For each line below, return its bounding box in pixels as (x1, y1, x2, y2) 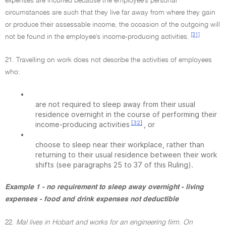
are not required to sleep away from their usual (35, 100, 195, 108)
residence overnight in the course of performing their (35, 110, 217, 119)
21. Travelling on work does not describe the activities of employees (5, 56, 212, 64)
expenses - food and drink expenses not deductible (5, 196, 179, 203)
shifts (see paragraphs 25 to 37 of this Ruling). (35, 160, 193, 169)
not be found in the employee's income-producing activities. (5, 33, 189, 40)
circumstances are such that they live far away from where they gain (5, 9, 215, 16)
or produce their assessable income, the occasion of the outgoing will (5, 21, 220, 28)
